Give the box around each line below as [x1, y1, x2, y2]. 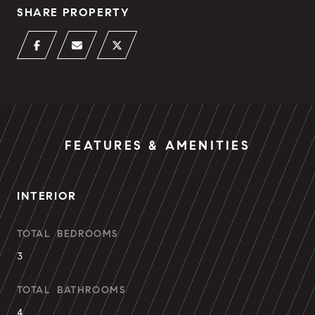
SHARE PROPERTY [17, 6, 130, 19]
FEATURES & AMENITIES [65, 138, 250, 153]
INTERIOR [17, 189, 77, 202]
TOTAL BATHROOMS [17, 284, 125, 296]
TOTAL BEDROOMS [17, 228, 118, 240]
